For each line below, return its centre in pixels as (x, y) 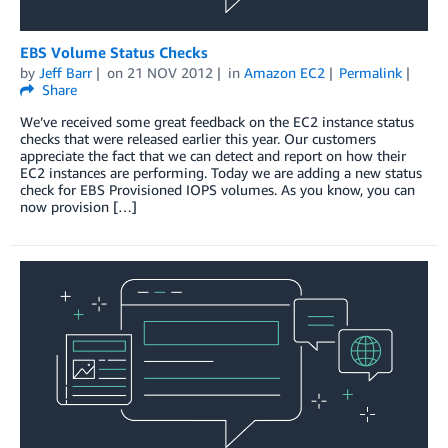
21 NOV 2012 (169, 72)
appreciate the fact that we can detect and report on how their (213, 155)
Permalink (371, 72)
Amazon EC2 (284, 72)
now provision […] (78, 206)
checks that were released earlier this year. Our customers (198, 138)
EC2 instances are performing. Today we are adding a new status (221, 172)
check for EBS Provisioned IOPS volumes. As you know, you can (217, 189)
